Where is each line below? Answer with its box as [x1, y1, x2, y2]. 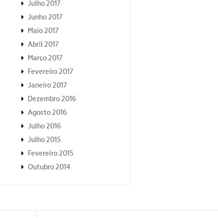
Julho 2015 [28, 135, 61, 144]
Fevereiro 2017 [28, 67, 73, 76]
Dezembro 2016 [28, 94, 76, 103]
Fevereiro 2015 [28, 149, 73, 158]
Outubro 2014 [28, 163, 70, 171]
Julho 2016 [28, 122, 61, 130]
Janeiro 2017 [28, 81, 67, 90]
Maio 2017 [28, 26, 58, 35]
